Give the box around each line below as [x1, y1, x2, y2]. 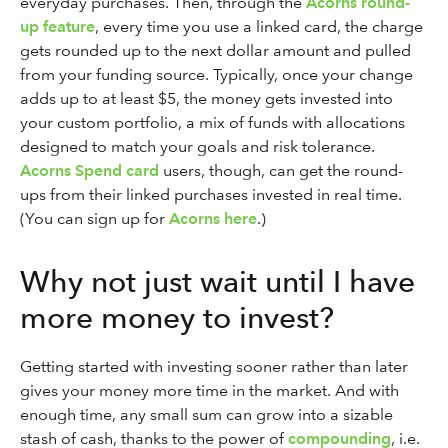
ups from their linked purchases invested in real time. [20, 185, 402, 204]
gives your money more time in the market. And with [20, 381, 399, 400]
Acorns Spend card [20, 161, 159, 180]
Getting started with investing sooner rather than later [20, 357, 408, 376]
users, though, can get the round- [159, 161, 403, 180]
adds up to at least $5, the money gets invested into [20, 89, 393, 108]
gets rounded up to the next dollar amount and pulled [20, 41, 411, 60]
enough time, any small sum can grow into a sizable [20, 405, 393, 424]
